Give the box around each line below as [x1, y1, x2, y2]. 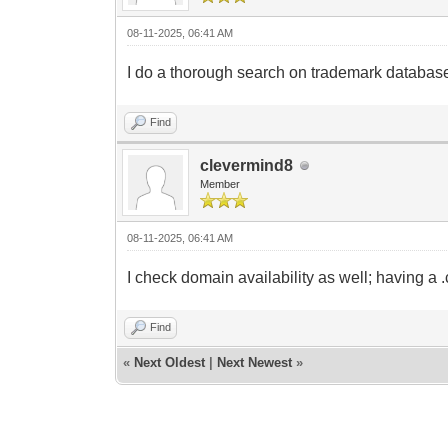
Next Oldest [134, 354, 206, 370]
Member [200, 177, 241, 190]
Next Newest [217, 354, 293, 370]
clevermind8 [200, 156, 294, 174]
